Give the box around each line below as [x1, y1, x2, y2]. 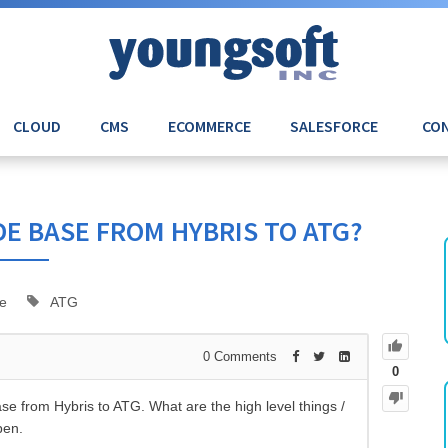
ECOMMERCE [167, 116, 251, 137]
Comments [210, 349, 277, 365]
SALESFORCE [289, 116, 378, 137]
